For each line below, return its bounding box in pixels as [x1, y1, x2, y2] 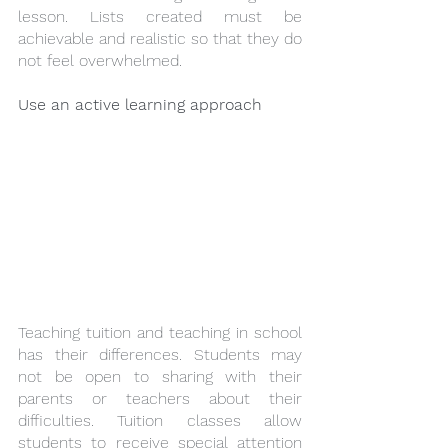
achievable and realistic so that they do [18, 28, 302, 48]
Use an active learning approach [18, 94, 262, 114]
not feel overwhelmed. [18, 50, 182, 70]
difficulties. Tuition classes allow [18, 410, 302, 430]
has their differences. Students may [18, 344, 302, 364]
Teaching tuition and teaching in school [18, 322, 302, 342]
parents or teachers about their [18, 388, 302, 408]
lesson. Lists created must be [18, 6, 302, 26]
